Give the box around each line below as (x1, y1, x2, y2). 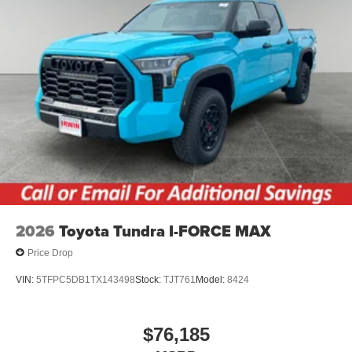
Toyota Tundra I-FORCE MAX (59, 219, 271, 244)
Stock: (135, 274, 163, 286)
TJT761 (163, 274, 196, 286)
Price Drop (27, 247, 73, 258)
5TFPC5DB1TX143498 (36, 274, 135, 286)
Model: (196, 274, 227, 286)
